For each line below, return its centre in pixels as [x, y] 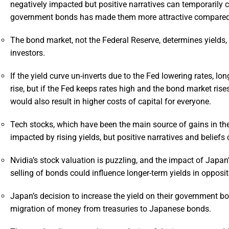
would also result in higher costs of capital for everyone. [111, 102]
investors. [28, 53]
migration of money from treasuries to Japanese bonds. [111, 209]
